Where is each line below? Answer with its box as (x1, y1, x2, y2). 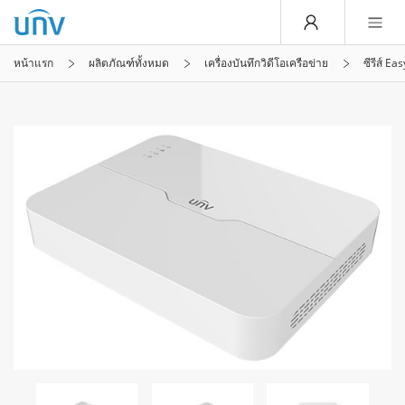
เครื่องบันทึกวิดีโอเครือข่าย (204, 55, 328, 71)
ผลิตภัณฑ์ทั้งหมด (89, 55, 169, 71)
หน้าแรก (14, 55, 53, 71)
